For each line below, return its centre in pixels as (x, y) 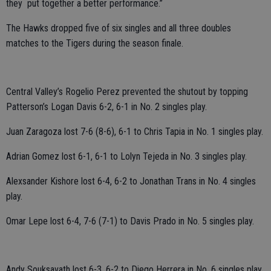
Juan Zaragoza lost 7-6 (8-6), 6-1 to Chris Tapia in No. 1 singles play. (135, 132)
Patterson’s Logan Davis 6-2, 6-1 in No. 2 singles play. (106, 107)
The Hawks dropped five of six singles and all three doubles (119, 28)
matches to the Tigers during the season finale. (95, 43)
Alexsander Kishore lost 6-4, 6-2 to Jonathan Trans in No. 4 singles (131, 181)
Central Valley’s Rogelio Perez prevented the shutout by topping (127, 92)
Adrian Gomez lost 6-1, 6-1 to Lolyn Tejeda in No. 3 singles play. (126, 156)
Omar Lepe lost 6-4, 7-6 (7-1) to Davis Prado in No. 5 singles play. (130, 221)
